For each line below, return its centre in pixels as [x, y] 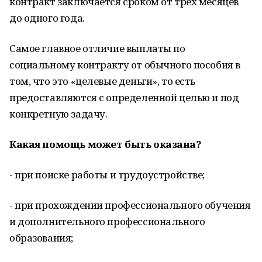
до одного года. [47, 18]
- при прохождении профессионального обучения [130, 205]
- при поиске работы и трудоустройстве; [107, 175]
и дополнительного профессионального [107, 221]
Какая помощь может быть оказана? [106, 144]
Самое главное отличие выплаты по [97, 48]
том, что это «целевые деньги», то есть [103, 81]
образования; [41, 238]
